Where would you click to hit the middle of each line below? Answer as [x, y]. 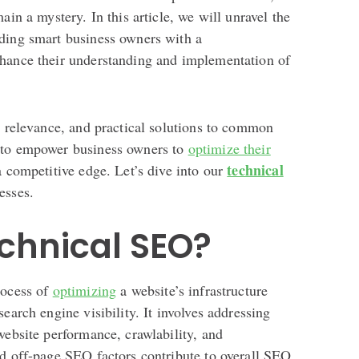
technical [255, 169]
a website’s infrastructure [192, 290]
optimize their [229, 148]
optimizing [85, 290]
